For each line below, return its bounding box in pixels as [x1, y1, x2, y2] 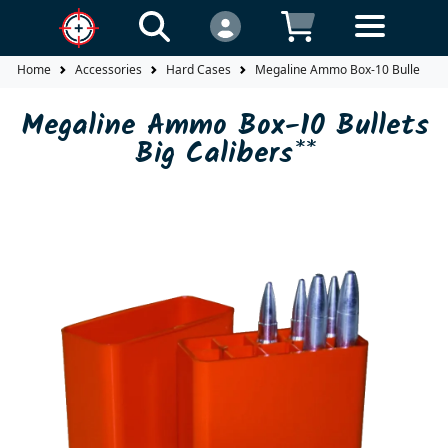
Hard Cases [166, 61, 231, 79]
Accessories [75, 61, 142, 79]
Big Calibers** [135, 131, 315, 177]
